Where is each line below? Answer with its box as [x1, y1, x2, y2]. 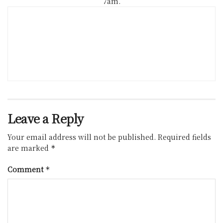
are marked [7, 143, 51, 153]
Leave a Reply [7, 110, 84, 127]
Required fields [158, 132, 211, 142]
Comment [7, 164, 45, 175]
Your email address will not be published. [7, 132, 156, 142]
